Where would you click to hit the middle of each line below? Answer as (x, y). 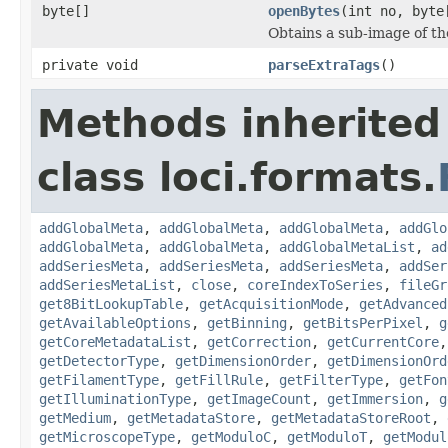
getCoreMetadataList (115, 341)
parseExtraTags (324, 64)
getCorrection (259, 341)
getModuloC (231, 436)
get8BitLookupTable (111, 303)
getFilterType (331, 379)
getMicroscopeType (107, 436)
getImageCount (259, 398)
